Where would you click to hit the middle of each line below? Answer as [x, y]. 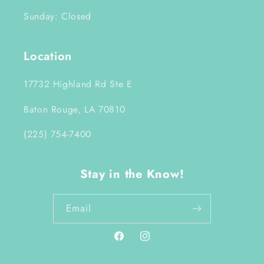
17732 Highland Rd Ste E [78, 84]
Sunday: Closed [57, 16]
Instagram [158, 242]
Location [48, 56]
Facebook [132, 242]
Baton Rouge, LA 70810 [75, 109]
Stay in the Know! [132, 174]
